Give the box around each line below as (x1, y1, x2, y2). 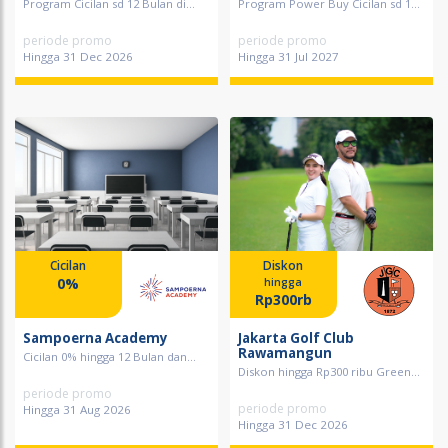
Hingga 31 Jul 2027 (238, 49, 339, 65)
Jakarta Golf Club (238, 329, 354, 348)
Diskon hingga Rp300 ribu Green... (238, 364, 420, 380)
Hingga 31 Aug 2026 (23, 402, 131, 418)
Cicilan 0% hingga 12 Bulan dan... (23, 349, 196, 365)
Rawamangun (238, 344, 332, 363)
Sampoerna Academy (23, 329, 168, 348)
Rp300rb (254, 290, 312, 310)
